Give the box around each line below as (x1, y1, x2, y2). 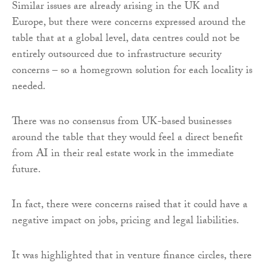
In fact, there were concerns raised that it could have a (12, 196, 248, 215)
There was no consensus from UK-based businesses (12, 113, 232, 132)
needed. (12, 78, 46, 97)
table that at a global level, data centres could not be (12, 30, 240, 49)
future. (12, 161, 41, 180)
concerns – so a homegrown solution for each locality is (12, 62, 252, 81)
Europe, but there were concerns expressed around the (12, 14, 246, 33)
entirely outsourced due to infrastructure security (12, 46, 221, 65)
